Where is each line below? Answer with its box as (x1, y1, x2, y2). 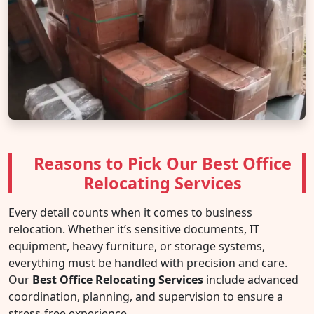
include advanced (203, 271, 299, 287)
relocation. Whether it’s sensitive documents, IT (8, 221, 259, 237)
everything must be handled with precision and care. (8, 254, 287, 271)
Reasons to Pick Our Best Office (34, 151, 292, 175)
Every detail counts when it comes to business (8, 204, 252, 220)
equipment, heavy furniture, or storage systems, (8, 238, 265, 254)
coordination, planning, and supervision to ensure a (8, 288, 283, 304)
